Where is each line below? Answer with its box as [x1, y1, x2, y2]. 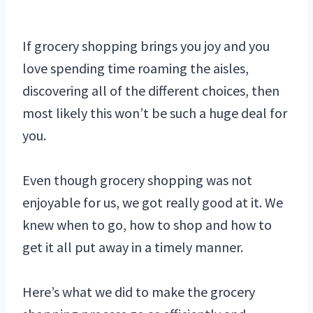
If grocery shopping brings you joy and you [22, 37, 270, 55]
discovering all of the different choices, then [22, 82, 279, 100]
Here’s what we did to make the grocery [22, 283, 255, 301]
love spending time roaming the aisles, [22, 59, 249, 78]
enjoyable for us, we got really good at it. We [22, 194, 283, 212]
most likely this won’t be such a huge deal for [22, 104, 287, 122]
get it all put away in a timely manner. [22, 238, 243, 256]
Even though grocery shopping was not [22, 171, 252, 189]
